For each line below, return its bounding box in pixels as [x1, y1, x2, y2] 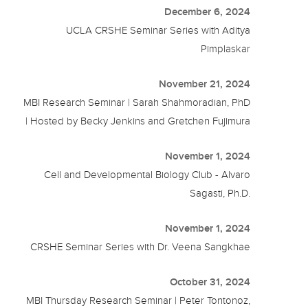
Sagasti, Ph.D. [190, 187, 251, 199]
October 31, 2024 [170, 276, 251, 287]
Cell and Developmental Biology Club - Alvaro [44, 168, 251, 180]
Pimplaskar [201, 43, 251, 54]
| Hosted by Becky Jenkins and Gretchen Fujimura [25, 115, 251, 126]
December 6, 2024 [164, 5, 251, 17]
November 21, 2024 [159, 78, 251, 89]
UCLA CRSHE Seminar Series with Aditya [66, 24, 251, 36]
